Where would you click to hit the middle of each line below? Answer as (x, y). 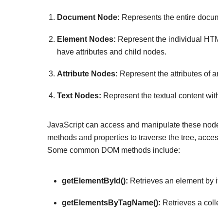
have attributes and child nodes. (112, 52)
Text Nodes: (79, 96)
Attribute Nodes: (87, 73)
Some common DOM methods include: (114, 150)
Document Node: (88, 17)
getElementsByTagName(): (111, 203)
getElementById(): (95, 181)
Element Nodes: (86, 39)
